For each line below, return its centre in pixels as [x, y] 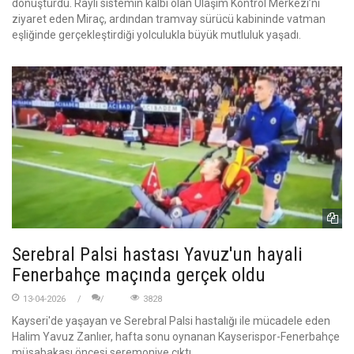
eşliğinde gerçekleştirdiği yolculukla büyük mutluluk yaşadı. [156, 34]
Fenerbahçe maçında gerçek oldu [139, 275]
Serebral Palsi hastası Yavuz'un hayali [157, 255]
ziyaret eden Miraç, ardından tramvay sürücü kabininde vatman [169, 19]
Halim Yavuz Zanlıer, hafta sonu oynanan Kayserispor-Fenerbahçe [176, 337]
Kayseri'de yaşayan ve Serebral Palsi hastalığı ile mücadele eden [171, 321]
